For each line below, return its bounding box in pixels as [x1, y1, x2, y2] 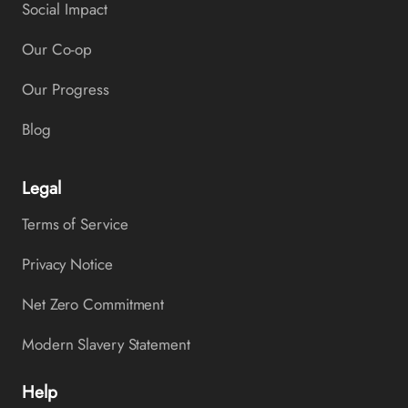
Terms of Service [22, 213, 128, 235]
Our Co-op [22, 38, 92, 60]
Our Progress [22, 78, 109, 100]
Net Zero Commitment [22, 293, 165, 315]
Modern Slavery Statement [22, 333, 190, 355]
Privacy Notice [22, 253, 113, 275]
